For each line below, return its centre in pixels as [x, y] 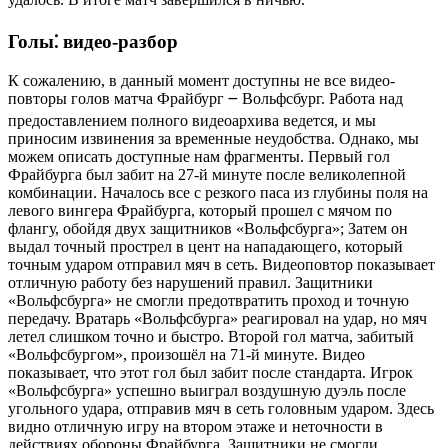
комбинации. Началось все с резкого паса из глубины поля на [218, 192]
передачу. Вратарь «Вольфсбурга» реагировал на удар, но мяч [217, 318]
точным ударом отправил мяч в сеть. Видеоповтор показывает [221, 264]
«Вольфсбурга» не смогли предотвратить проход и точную [208, 300]
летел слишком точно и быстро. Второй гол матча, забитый [211, 336]
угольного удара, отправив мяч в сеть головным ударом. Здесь [221, 408]
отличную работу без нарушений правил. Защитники [190, 282]
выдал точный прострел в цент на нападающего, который [205, 246]
